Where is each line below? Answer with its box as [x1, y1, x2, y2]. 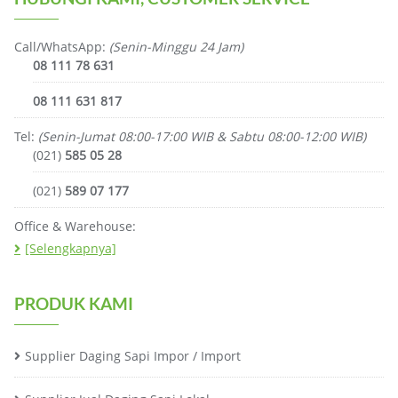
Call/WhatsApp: [14, 37, 109, 55]
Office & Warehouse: [14, 217, 136, 235]
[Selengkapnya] [25, 239, 116, 257]
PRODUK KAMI [14, 292, 133, 314]
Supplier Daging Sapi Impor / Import [25, 346, 241, 364]
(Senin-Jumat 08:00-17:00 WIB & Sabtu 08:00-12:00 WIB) [38, 127, 366, 145]
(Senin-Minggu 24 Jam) [109, 37, 243, 55]
